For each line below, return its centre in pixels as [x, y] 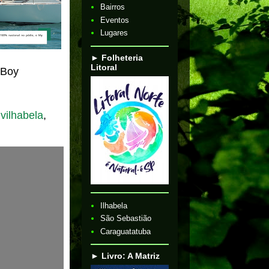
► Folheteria [117, 57]
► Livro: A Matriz [125, 256]
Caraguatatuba [126, 231]
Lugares [114, 33]
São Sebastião [126, 219]
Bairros [113, 7]
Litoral [104, 67]
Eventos [115, 20]
